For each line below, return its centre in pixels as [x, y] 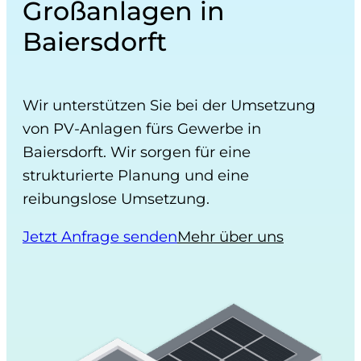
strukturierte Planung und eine [136, 175]
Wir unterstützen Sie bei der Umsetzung [169, 105]
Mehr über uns [230, 236]
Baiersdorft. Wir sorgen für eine [137, 151]
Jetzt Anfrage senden [100, 236]
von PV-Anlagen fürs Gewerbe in [142, 128]
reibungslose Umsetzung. [116, 198]
